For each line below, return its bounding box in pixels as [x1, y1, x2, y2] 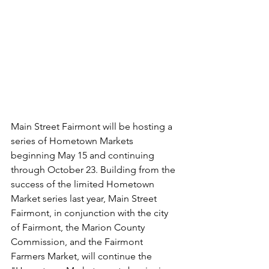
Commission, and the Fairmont [11, 236, 145, 247]
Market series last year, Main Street [11, 193, 159, 204]
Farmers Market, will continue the [11, 250, 154, 262]
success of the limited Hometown [11, 178, 157, 190]
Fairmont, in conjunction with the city [11, 207, 171, 219]
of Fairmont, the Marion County [11, 222, 147, 233]
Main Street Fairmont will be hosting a [11, 121, 175, 132]
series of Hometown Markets [11, 135, 136, 147]
